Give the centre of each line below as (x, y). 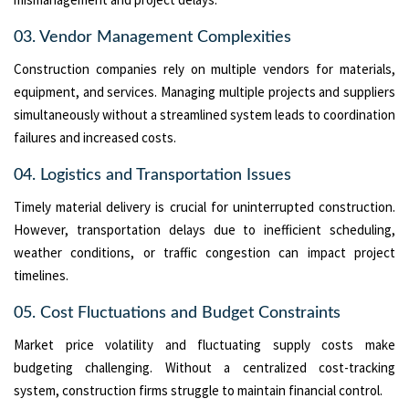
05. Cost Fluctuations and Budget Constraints (177, 313)
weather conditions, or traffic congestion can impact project (204, 252)
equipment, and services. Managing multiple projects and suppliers (204, 91)
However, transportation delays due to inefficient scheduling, (204, 229)
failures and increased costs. (95, 137)
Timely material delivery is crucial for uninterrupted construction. (204, 206)
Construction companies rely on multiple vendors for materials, (204, 68)
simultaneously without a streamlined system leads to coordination (204, 114)
